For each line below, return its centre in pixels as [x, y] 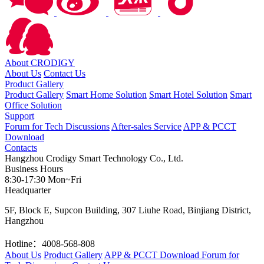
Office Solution [33, 105]
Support [19, 116]
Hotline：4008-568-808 [50, 244]
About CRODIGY [40, 63]
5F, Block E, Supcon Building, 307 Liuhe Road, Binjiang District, [128, 210]
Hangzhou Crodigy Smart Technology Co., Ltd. [94, 158]
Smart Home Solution [106, 95]
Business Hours [34, 169]
